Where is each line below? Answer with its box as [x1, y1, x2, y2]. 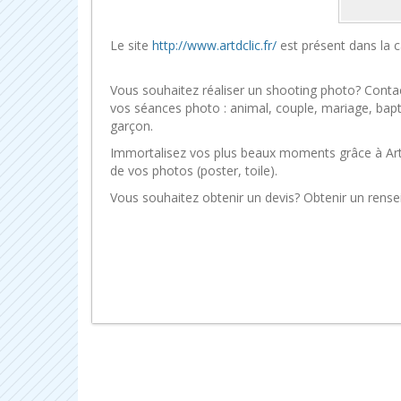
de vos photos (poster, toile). [110, 162, 277, 179]
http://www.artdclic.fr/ [152, 37, 277, 54]
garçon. [110, 117, 153, 134]
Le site [110, 37, 152, 54]
